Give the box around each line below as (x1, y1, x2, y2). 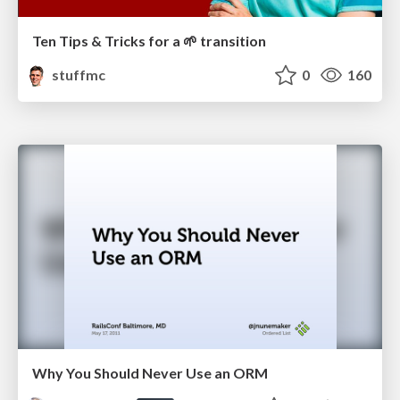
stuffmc (49, 66, 106, 83)
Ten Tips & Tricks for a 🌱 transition (32, 32, 266, 49)
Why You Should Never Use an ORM (32, 364, 268, 382)
